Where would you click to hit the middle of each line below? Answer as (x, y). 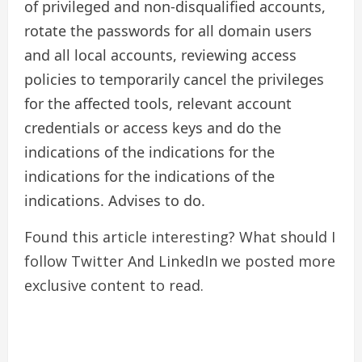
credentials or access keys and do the (153, 127)
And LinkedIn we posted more (232, 261)
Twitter (99, 261)
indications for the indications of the (149, 176)
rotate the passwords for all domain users (168, 30)
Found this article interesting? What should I (180, 236)
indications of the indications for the (149, 152)
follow (48, 261)
